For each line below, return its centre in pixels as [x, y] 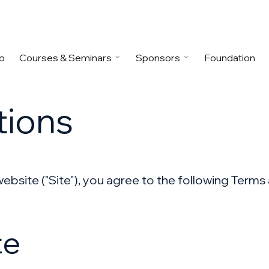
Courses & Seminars [66, 58]
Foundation [230, 58]
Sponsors [158, 58]
